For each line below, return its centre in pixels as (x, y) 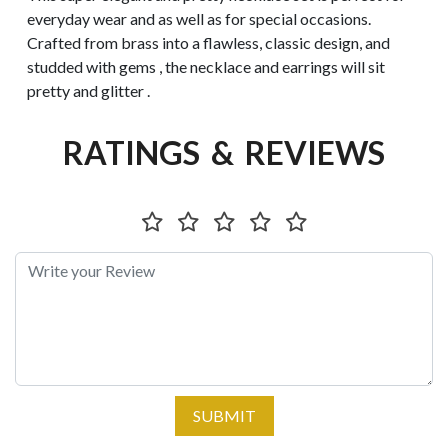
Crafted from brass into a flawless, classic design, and (208, 42)
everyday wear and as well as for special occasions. (199, 18)
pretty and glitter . (88, 90)
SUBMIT (224, 415)
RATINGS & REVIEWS (224, 152)
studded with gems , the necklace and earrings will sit (206, 66)
